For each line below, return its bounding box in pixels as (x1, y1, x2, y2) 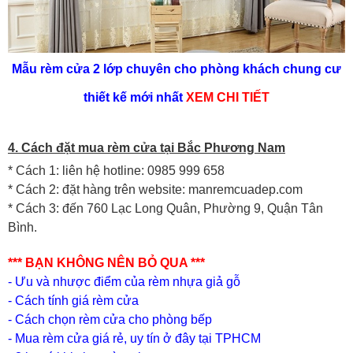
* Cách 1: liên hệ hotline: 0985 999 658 (8, 163, 225, 177)
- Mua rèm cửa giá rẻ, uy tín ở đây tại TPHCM (8, 331, 261, 345)
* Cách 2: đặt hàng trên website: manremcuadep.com (8, 182, 303, 196)
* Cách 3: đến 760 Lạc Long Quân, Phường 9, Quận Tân (8, 201, 323, 215)
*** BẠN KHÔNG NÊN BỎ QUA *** (8, 255, 205, 269)
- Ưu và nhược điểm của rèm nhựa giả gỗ (8, 274, 240, 288)
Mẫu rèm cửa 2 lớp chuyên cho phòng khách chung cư (12, 61, 341, 76)
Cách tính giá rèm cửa (15, 293, 142, 307)
